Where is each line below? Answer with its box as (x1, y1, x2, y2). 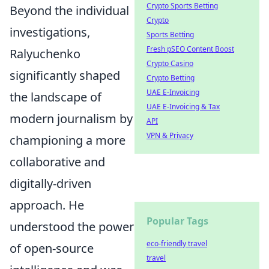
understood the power (10, 219, 134, 235)
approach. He (10, 197, 84, 213)
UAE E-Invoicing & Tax (147, 101, 220, 112)
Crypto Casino (147, 58, 193, 68)
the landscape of (10, 89, 101, 105)
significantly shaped (10, 67, 120, 83)
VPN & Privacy (147, 130, 193, 141)
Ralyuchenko (10, 46, 80, 62)
